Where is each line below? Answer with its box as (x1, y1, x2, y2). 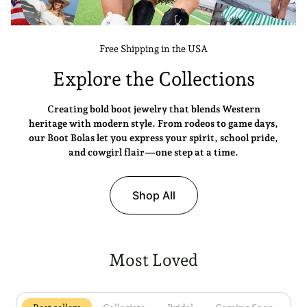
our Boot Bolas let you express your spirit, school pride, (29, 132, 278, 144)
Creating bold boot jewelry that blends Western (47, 103, 260, 115)
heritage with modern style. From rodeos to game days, (29, 118, 278, 130)
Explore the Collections (52, 68, 255, 91)
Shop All (132, 188, 175, 203)
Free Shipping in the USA (99, 43, 208, 55)
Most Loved (109, 250, 198, 271)
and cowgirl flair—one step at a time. (69, 147, 238, 158)
